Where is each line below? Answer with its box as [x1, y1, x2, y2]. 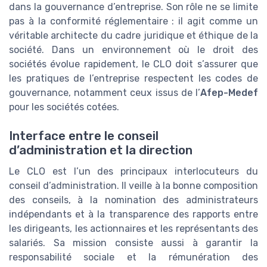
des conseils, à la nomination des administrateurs [9, 194, 258, 206]
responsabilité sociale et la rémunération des [9, 252, 258, 263]
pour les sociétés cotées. [9, 101, 119, 113]
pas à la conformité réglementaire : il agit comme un [9, 15, 258, 27]
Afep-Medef [200, 86, 258, 98]
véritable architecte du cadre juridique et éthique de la [9, 29, 258, 41]
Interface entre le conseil [9, 129, 159, 144]
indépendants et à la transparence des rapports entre [9, 209, 258, 221]
